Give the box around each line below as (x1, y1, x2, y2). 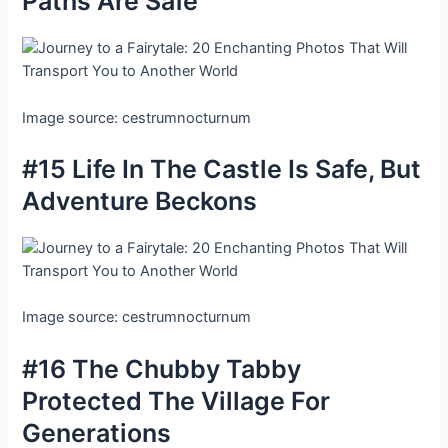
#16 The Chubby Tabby (22, 353, 302, 384)
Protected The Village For (22, 385, 331, 416)
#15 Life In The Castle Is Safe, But (22, 154, 422, 185)
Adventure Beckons (22, 186, 258, 217)
